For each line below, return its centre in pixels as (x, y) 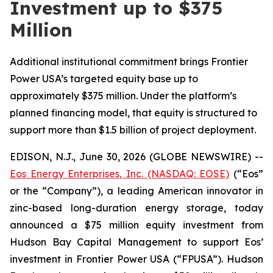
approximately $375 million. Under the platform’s (123, 96)
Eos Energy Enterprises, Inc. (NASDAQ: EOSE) (120, 174)
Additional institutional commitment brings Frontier (129, 62)
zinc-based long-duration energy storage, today (136, 208)
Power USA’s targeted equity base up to (104, 79)
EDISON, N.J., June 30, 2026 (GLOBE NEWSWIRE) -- (136, 157)
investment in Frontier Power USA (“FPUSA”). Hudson (136, 259)
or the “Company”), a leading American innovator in (136, 191)
